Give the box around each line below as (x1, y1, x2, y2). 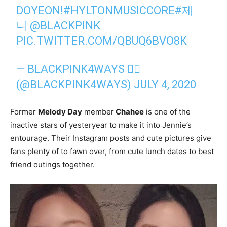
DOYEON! (16, 4, 64, 17)
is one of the (144, 106, 191, 117)
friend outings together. (10, 159, 95, 169)
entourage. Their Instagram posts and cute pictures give (10, 133, 211, 143)
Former (10, 106, 38, 117)
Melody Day (38, 106, 82, 117)
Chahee (114, 106, 144, 117)
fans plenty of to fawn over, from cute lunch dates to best (10, 146, 214, 156)
